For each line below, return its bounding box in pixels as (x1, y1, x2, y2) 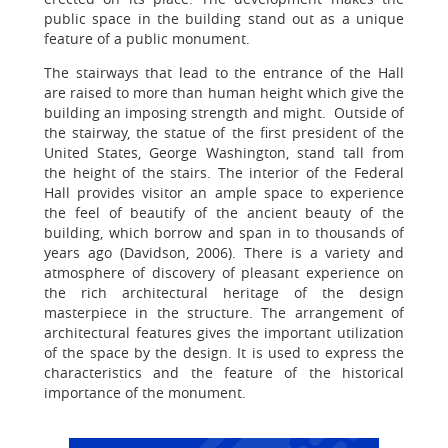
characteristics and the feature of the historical (44, 363, 404, 382)
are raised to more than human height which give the (44, 83, 404, 102)
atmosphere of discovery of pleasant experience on (44, 263, 404, 282)
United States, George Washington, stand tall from (44, 143, 404, 162)
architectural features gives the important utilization (44, 323, 404, 342)
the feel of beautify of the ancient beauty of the (44, 203, 404, 222)
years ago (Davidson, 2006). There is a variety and (44, 243, 404, 262)
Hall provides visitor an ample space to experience (44, 183, 404, 202)
